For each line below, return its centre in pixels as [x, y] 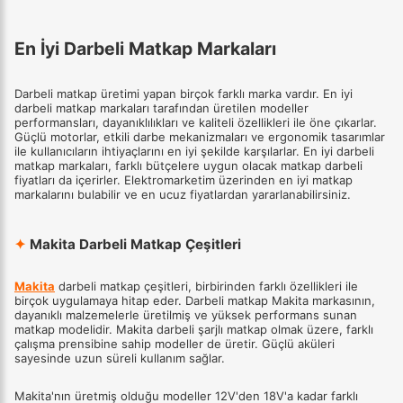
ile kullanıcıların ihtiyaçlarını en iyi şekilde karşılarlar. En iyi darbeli [194, 151]
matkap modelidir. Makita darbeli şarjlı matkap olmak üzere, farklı [194, 330]
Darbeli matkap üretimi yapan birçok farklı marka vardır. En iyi [184, 93]
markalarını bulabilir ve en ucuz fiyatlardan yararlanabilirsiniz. [183, 194]
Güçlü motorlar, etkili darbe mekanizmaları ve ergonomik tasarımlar [200, 136]
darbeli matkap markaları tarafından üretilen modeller [161, 107]
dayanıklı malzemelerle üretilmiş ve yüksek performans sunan [186, 315]
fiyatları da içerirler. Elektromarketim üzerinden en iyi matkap [184, 179]
